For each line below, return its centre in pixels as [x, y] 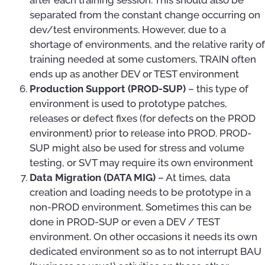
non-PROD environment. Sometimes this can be [140, 207]
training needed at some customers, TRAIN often [143, 59]
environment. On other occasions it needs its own [143, 236]
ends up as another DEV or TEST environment [134, 74]
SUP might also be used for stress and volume [137, 148]
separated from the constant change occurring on [145, 14]
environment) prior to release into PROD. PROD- [140, 133]
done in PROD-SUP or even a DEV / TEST [125, 222]
